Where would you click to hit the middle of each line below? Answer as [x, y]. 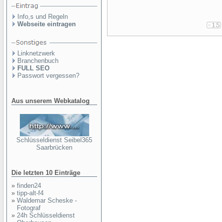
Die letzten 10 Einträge [46, 173]
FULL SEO [33, 68]
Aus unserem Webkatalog [51, 101]
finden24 [29, 186]
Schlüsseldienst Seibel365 [54, 140]
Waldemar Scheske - [47, 200]
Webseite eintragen [47, 24]
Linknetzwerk [36, 53]
